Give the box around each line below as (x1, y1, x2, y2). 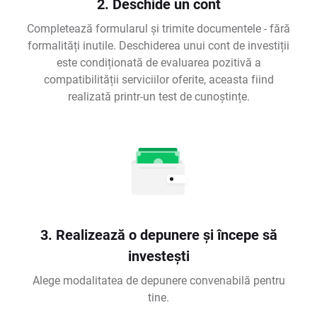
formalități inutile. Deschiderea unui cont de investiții (28, 38, 289, 53)
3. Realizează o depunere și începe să (40, 225, 277, 244)
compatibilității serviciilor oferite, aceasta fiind (43, 71, 274, 87)
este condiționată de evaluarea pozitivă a (56, 54, 261, 70)
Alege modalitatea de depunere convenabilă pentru (32, 272, 285, 288)
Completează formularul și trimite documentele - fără (27, 21, 290, 36)
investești (127, 246, 190, 265)
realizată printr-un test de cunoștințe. (67, 88, 250, 104)
